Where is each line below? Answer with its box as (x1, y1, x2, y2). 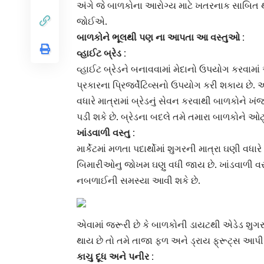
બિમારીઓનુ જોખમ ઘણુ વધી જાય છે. (77, 159, 219, 171)
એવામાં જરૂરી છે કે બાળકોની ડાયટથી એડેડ (77, 219, 243, 231)
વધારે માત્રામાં (77, 95, 131, 107)
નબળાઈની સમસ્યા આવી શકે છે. (77, 174, 200, 187)
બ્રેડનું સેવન (131, 95, 179, 107)
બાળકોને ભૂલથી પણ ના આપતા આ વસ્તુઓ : (77, 31, 245, 44)
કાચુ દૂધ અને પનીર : (77, 250, 154, 263)
